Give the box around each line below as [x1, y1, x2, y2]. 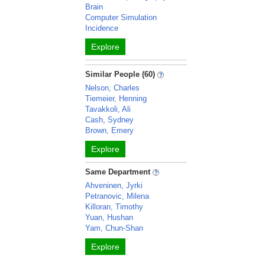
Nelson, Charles [85, 83, 140, 92]
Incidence [85, 24, 119, 33]
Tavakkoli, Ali [85, 105, 131, 114]
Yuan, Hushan [85, 213, 134, 222]
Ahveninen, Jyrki [85, 181, 143, 190]
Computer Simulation [85, 13, 157, 22]
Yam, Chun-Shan [85, 224, 144, 232]
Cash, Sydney [85, 115, 134, 124]
